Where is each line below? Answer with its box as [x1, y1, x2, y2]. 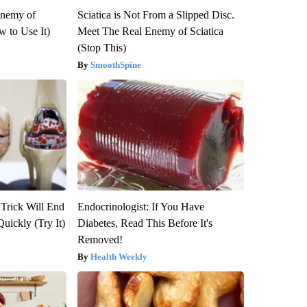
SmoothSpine [90, 59, 141, 70]
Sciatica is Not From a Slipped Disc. [77, 8, 234, 21]
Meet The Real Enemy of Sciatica [77, 25, 223, 37]
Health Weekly [90, 251, 147, 262]
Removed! [77, 233, 123, 245]
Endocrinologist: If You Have [77, 200, 204, 212]
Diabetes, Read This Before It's [77, 217, 212, 229]
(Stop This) [77, 41, 126, 53]
